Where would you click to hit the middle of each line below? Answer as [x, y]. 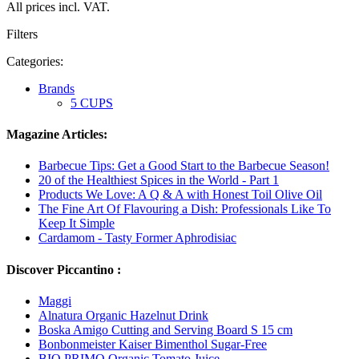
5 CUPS [92, 103]
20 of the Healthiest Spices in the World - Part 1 [159, 180]
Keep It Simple [77, 224]
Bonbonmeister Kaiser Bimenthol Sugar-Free [153, 344]
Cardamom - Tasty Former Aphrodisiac [137, 238]
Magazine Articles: [57, 135]
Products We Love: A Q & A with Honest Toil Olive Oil [180, 195]
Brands [56, 88]
